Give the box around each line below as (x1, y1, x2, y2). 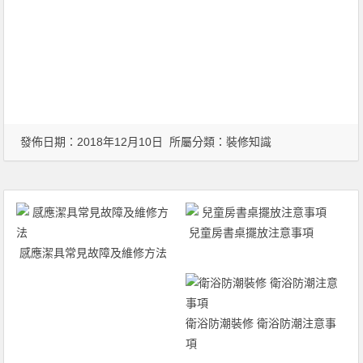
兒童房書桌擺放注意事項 (185, 226, 314, 239)
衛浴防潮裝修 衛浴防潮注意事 (185, 317, 336, 330)
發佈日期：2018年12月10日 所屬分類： (20, 135, 227, 148)
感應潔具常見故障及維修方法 (16, 246, 168, 259)
